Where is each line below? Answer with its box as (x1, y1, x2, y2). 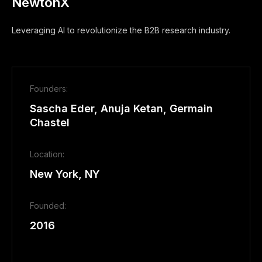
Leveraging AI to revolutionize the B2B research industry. (12, 25, 230, 35)
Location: (30, 149, 64, 159)
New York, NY (30, 168, 100, 180)
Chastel (30, 116, 70, 129)
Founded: (30, 201, 66, 211)
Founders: (30, 84, 68, 94)
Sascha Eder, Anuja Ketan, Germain (30, 102, 213, 115)
